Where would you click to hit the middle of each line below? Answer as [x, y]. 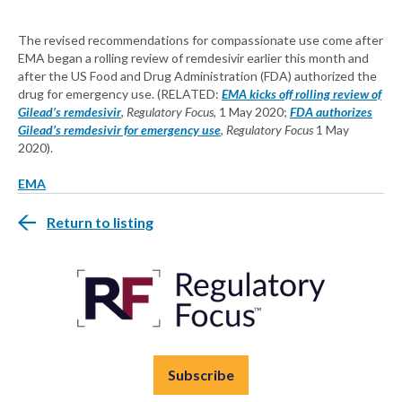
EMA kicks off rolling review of [301, 94]
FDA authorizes [331, 112]
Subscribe [201, 375]
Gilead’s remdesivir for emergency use [119, 130]
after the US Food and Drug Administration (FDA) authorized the [197, 76]
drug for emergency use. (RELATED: [120, 94]
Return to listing [100, 223]
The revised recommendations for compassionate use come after [201, 40]
